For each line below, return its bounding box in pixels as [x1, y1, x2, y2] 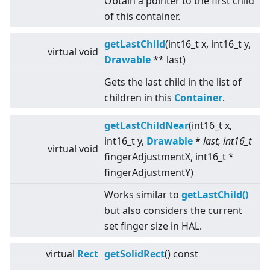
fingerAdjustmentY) [104, 166, 193, 180]
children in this [104, 91, 174, 105]
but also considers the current [104, 204, 242, 218]
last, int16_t [201, 134, 251, 148]
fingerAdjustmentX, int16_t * [104, 150, 234, 164]
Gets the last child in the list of [104, 75, 242, 89]
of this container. [104, 10, 180, 24]
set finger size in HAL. [104, 219, 202, 233]
